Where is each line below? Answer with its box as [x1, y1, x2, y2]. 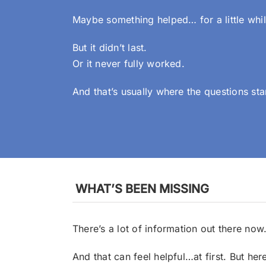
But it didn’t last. [72, 42, 147, 53]
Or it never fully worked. [72, 58, 185, 69]
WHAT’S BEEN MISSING [72, 181, 209, 196]
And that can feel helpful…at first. [72, 250, 230, 262]
